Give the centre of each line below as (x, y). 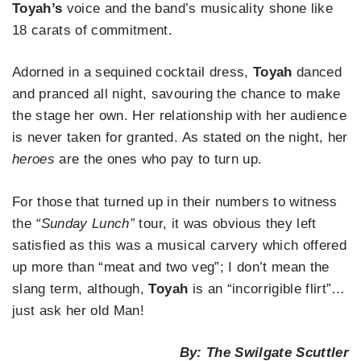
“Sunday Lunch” (85, 223)
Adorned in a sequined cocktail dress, (133, 73)
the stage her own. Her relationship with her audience (180, 116)
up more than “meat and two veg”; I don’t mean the (171, 267)
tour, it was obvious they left (226, 223)
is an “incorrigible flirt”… (267, 288)
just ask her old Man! (79, 310)
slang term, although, (81, 288)
